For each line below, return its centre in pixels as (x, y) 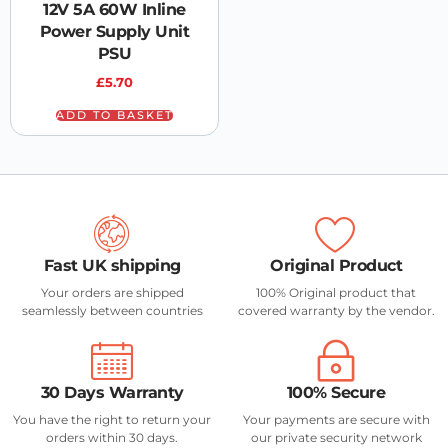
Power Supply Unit (114, 32)
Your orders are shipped (112, 292)
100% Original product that (336, 292)
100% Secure (336, 392)
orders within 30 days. (112, 437)
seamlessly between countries (112, 310)
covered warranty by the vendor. (336, 310)
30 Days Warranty (112, 392)
